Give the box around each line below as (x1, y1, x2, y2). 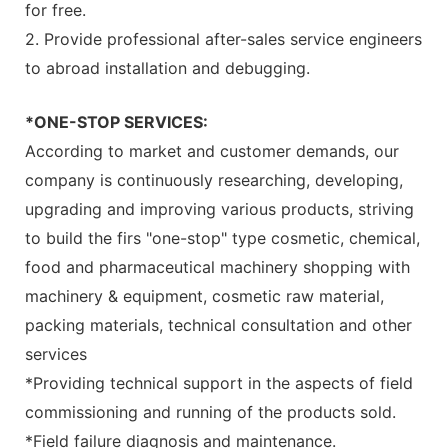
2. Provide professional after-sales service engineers (25, 28, 422, 49)
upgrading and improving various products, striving (25, 198, 414, 219)
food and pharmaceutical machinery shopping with (25, 256, 410, 277)
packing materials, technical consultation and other (25, 314, 412, 335)
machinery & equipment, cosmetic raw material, (25, 285, 384, 306)
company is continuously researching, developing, (25, 169, 403, 190)
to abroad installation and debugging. (25, 57, 310, 78)
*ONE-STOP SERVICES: (25, 111, 208, 132)
